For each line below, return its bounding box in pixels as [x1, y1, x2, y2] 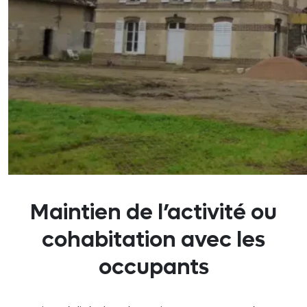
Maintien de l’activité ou [30, 197, 277, 227]
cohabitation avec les [42, 225, 265, 254]
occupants [98, 252, 209, 282]
